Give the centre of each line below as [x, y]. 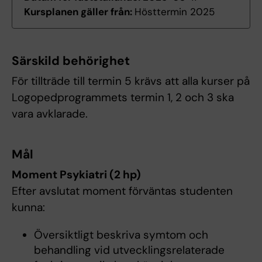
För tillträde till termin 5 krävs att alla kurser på [131, 81]
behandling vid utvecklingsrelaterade [129, 250]
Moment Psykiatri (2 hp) [76, 175]
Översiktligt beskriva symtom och [121, 235]
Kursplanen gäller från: [79, 12]
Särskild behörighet [71, 61]
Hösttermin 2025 [175, 12]
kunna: [28, 208]
